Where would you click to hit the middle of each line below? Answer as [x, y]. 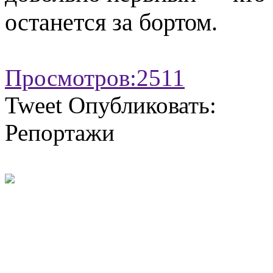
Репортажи [60, 132]
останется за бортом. [111, 22]
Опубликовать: [142, 105]
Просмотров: [71, 77]
